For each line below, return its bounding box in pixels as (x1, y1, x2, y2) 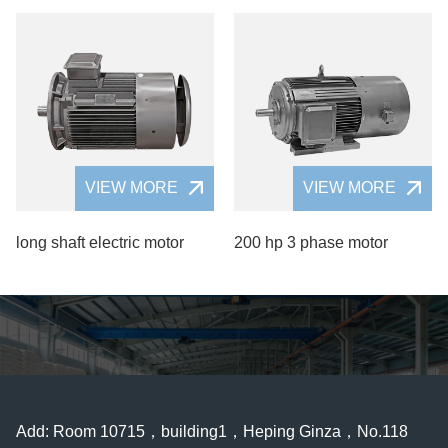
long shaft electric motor (16, 233, 184, 251)
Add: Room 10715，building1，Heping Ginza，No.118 (16, 422, 408, 440)
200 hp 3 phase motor (234, 233, 388, 251)
